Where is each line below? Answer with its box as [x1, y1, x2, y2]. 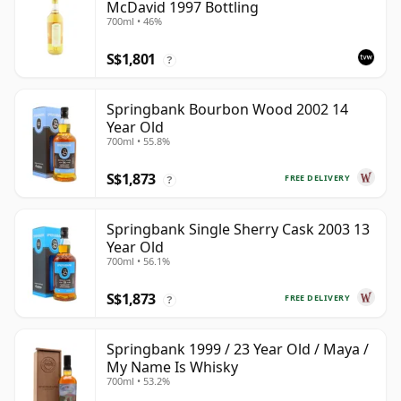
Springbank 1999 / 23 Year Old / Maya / [107, 339, 369, 360]
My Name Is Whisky [107, 357, 238, 378]
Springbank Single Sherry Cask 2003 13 [107, 219, 370, 240]
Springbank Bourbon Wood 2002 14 [107, 99, 348, 120]
